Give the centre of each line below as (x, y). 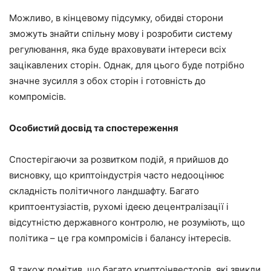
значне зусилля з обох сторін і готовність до (107, 80)
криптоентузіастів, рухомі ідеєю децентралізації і (119, 206)
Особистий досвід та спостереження (94, 128)
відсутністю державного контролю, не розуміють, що (127, 222)
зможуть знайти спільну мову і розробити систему (121, 33)
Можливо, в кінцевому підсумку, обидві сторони (116, 18)
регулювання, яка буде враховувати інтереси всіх (118, 49)
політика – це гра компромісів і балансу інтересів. (120, 238)
